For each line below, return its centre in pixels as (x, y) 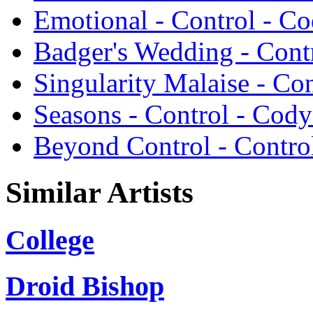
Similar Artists (100, 192)
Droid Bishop (85, 286)
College (50, 240)
